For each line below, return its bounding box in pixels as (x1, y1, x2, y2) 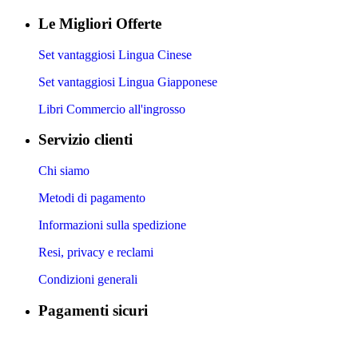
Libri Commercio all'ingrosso (38, 101, 185, 116)
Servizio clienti (38, 131, 133, 149)
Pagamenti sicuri (38, 301, 148, 319)
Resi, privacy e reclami (38, 245, 153, 260)
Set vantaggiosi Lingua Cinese (38, 47, 192, 62)
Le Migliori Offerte (38, 15, 161, 33)
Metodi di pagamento (38, 191, 145, 205)
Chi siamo (38, 164, 89, 178)
